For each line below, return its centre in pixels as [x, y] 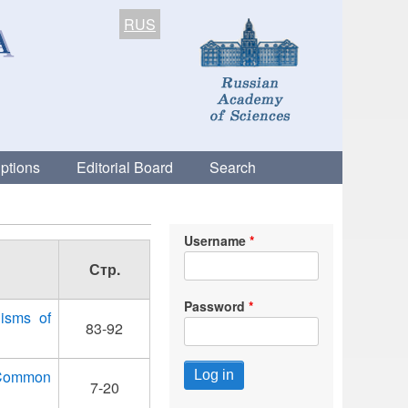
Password [214, 306]
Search [233, 167]
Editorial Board [125, 167]
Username [214, 240]
